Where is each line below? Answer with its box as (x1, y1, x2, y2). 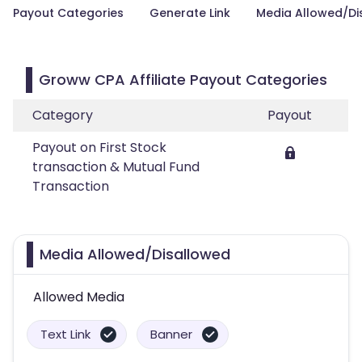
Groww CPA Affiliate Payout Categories (39, 69, 327, 90)
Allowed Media (33, 288, 124, 306)
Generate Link (149, 5, 230, 21)
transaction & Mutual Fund (32, 158, 200, 176)
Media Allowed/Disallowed (40, 244, 230, 264)
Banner (150, 326, 192, 343)
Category (32, 106, 93, 124)
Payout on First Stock (32, 138, 166, 157)
